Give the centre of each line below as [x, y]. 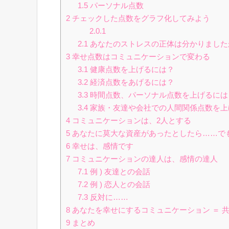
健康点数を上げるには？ [131, 70]
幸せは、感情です [102, 146]
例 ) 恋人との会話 [119, 185]
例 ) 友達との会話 [119, 172]
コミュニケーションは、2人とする [131, 121]
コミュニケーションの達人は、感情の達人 [144, 159]
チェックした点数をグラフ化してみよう [140, 18]
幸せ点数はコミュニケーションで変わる [140, 57]
